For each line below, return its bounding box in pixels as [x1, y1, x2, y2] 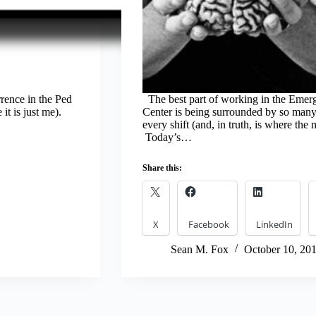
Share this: [142, 162, 182, 173]
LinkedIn [255, 217, 293, 231]
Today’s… [142, 130, 192, 143]
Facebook [188, 217, 229, 231]
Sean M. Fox [170, 243, 229, 255]
